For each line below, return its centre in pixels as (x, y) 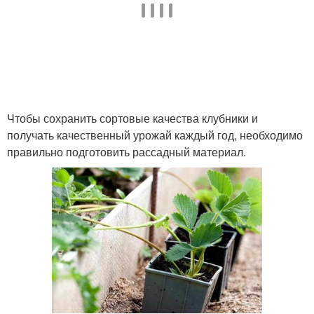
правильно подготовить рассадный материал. (127, 152)
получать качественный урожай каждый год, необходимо (155, 135)
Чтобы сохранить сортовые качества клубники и (132, 118)
